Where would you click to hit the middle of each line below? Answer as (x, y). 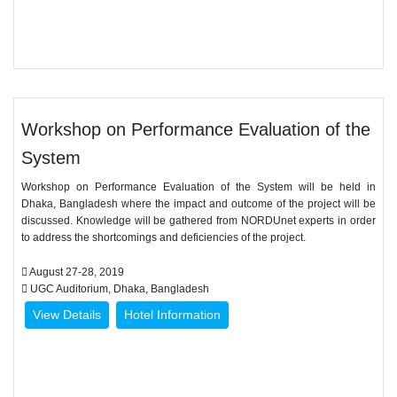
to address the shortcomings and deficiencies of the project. (163, 237)
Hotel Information (172, 315)
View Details (67, 315)
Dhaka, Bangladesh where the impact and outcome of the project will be (198, 204)
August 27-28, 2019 (76, 272)
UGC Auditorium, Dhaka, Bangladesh (118, 289)
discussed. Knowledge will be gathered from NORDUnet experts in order (198, 221)
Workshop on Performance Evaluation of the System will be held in (198, 187)
